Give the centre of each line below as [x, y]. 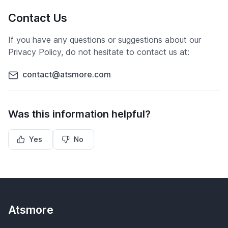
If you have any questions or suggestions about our [105, 40]
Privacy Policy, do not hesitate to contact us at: [99, 52]
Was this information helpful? [79, 114]
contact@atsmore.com [67, 74]
